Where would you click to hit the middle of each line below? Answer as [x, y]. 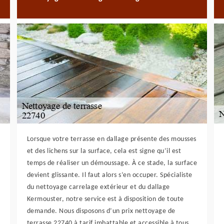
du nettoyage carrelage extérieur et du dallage [98, 187]
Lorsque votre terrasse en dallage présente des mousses [111, 139]
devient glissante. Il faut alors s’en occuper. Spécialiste [109, 175]
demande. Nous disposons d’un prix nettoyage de [101, 211]
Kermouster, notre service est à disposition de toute [105, 199]
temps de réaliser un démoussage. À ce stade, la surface [112, 163]
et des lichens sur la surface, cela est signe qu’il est [104, 151]
